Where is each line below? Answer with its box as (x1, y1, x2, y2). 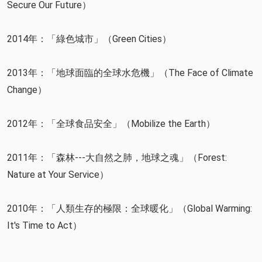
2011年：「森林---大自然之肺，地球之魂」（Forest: (7, 152, 227, 164)
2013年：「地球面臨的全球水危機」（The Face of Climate (7, 67, 253, 79)
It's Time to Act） (7, 220, 82, 232)
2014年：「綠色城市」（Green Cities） (7, 33, 171, 45)
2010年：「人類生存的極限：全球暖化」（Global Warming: (7, 203, 252, 215)
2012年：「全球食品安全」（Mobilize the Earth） (7, 118, 215, 130)
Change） (7, 84, 47, 96)
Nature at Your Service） (7, 169, 109, 181)
